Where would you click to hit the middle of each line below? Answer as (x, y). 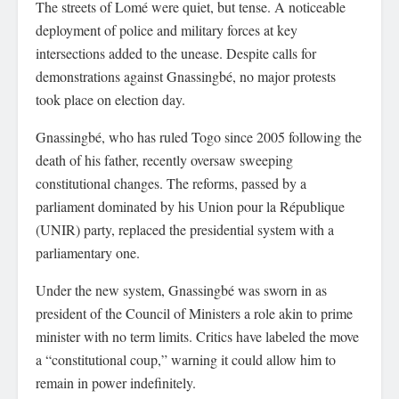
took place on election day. (110, 99)
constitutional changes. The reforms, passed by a (171, 183)
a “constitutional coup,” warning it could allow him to (186, 359)
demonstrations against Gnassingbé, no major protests (186, 76)
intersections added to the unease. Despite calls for (176, 53)
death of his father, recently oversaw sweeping (164, 160)
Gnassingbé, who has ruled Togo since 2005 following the (199, 137)
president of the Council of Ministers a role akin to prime (194, 313)
